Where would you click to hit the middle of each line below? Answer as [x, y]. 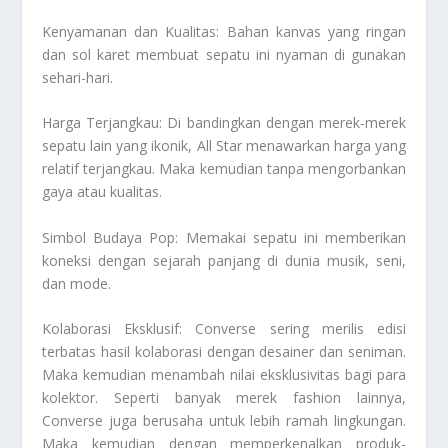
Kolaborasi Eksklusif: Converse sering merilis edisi [224, 329]
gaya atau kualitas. [102, 192]
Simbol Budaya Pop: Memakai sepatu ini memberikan [224, 237]
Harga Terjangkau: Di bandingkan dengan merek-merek [224, 123]
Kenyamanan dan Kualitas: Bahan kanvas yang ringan [224, 31]
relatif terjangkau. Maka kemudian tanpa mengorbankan [224, 169]
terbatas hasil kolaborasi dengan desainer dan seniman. [224, 352]
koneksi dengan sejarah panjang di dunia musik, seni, [224, 260]
